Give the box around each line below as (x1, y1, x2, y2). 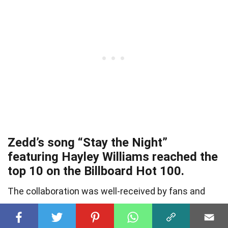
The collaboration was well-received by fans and (8, 185, 205, 196)
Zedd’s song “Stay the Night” (8, 135, 167, 150)
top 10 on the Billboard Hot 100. (8, 163, 184, 178)
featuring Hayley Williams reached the (8, 149, 218, 164)
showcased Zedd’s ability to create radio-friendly (8, 202, 207, 213)
